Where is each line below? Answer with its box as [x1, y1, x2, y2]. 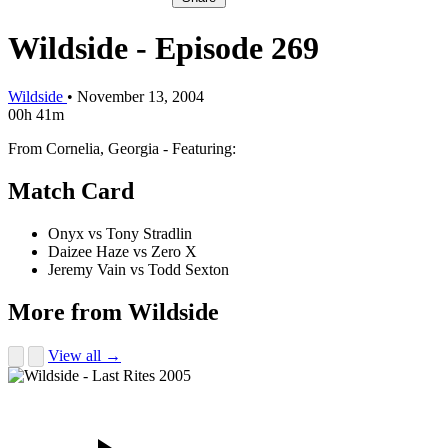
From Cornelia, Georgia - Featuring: [8, 140, 236, 158]
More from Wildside [8, 298, 219, 325]
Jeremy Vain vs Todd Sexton [48, 260, 229, 278]
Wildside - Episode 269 [8, 29, 319, 66]
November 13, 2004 [77, 88, 204, 106]
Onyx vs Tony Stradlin [48, 224, 192, 242]
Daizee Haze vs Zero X [48, 242, 197, 260]
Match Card [8, 178, 134, 205]
